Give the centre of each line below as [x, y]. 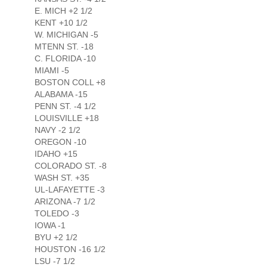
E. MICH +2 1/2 [63, 11]
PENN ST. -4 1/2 [65, 106]
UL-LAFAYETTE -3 [70, 190]
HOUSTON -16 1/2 [70, 249]
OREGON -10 [60, 142]
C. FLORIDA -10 [65, 59]
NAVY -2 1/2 [58, 130]
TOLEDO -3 [57, 214]
